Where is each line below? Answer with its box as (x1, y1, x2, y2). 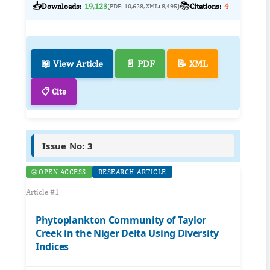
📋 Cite (41, 87, 66, 97)
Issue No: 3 (42, 140, 93, 152)
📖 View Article (41, 58, 103, 70)
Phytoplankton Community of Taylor (36, 213, 207, 227)
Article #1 (26, 187, 59, 197)
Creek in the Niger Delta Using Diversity (36, 227, 219, 240)
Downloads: (42, 1, 81, 11)
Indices (36, 240, 69, 254)
